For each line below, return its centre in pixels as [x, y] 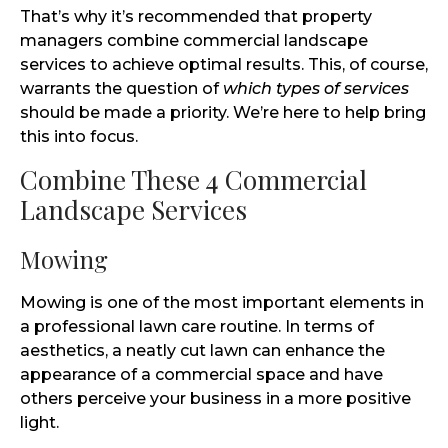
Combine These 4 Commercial [193, 180]
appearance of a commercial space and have [201, 374]
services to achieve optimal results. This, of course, [224, 65]
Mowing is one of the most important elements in [222, 302]
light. [39, 422]
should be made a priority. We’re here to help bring [223, 113]
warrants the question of [121, 89]
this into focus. [79, 137]
